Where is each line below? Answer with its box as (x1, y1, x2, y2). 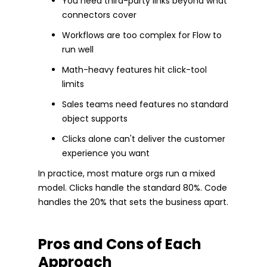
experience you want (62, 147, 150, 159)
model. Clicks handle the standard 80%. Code (38, 181, 227, 194)
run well (62, 43, 94, 55)
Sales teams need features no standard (62, 98, 228, 110)
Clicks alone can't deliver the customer (62, 132, 225, 145)
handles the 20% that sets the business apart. (38, 195, 228, 208)
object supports (62, 112, 128, 125)
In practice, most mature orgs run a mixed (38, 167, 215, 179)
